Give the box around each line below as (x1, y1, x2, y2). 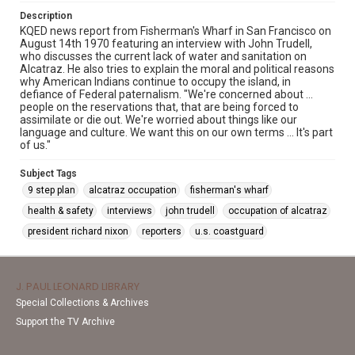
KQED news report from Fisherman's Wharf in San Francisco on (20, 25, 331, 37)
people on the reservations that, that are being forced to (20, 101, 299, 113)
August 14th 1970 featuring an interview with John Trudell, (20, 37, 312, 50)
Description (20, 10, 72, 21)
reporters (142, 226, 181, 237)
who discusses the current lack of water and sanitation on (20, 50, 307, 63)
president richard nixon (28, 226, 128, 237)
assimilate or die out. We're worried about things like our (20, 113, 297, 126)
